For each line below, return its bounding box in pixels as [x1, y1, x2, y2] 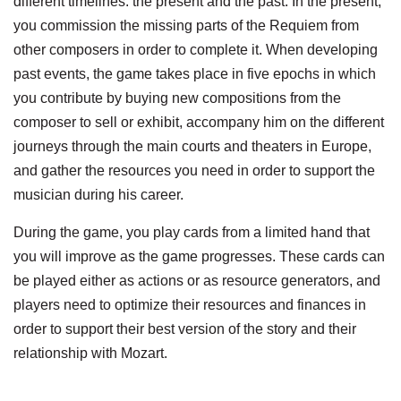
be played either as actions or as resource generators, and [13, 272, 380, 288]
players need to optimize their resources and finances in [13, 296, 366, 312]
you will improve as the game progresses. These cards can [13, 248, 385, 264]
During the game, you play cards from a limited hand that [13, 224, 370, 240]
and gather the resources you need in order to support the [13, 162, 375, 178]
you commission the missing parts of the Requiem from [13, 17, 359, 33]
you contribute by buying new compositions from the [13, 90, 341, 106]
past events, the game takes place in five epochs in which [13, 65, 376, 81]
